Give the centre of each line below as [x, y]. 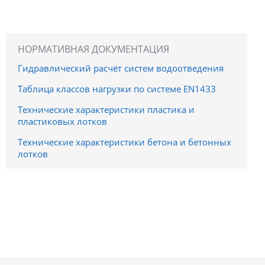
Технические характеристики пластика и [106, 109]
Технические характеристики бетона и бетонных [125, 142]
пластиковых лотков [62, 121]
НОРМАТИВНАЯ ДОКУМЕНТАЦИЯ [93, 49]
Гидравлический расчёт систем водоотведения [121, 68]
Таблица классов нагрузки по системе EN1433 [117, 88]
